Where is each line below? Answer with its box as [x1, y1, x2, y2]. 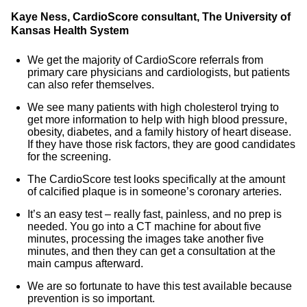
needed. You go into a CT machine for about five [27, 221, 261, 232]
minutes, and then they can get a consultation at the [27, 245, 275, 257]
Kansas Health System [11, 25, 129, 36]
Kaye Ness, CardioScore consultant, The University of [11, 11, 291, 23]
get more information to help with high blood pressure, [27, 114, 287, 125]
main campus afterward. [27, 258, 143, 269]
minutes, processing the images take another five [27, 233, 264, 245]
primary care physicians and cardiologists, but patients [27, 66, 290, 78]
